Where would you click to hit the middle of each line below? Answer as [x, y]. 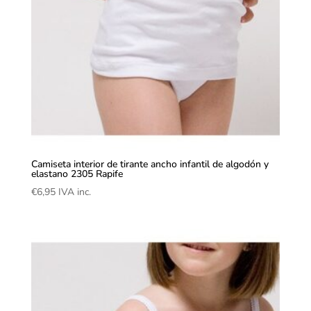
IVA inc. [74, 192]
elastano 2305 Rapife [77, 174]
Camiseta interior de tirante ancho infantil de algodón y [150, 165]
